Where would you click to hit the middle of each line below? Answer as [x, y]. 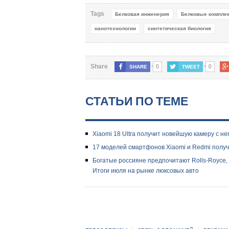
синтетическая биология [179, 28]
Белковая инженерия [142, 14]
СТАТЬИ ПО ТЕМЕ [137, 101]
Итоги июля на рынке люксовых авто [146, 170]
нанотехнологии [115, 28]
